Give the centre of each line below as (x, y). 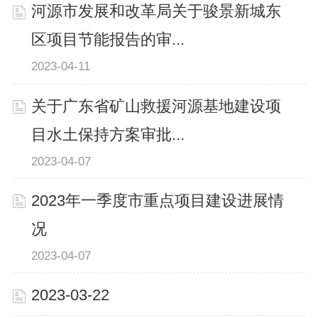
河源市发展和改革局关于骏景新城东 (157, 12)
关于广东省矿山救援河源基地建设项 (157, 106)
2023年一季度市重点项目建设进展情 (158, 201)
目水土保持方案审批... (108, 135)
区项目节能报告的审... (108, 40)
